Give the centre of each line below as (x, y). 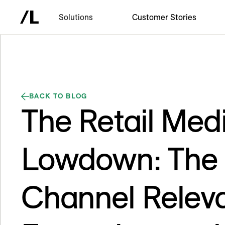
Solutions (76, 17)
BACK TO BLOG (58, 96)
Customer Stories (164, 17)
